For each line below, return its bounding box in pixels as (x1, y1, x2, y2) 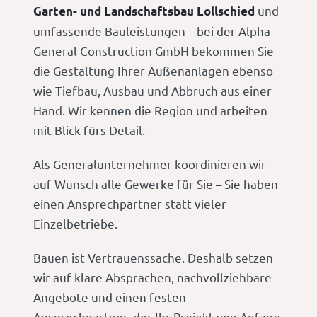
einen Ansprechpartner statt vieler (33, 196, 227, 212)
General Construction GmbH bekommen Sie (33, 43, 275, 59)
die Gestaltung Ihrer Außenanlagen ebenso (33, 63, 274, 79)
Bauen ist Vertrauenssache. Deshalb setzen (33, 250, 274, 265)
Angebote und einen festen (33, 289, 187, 305)
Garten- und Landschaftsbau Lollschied (33, 4, 255, 19)
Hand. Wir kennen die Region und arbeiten (33, 103, 268, 118)
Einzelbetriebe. (33, 216, 118, 231)
